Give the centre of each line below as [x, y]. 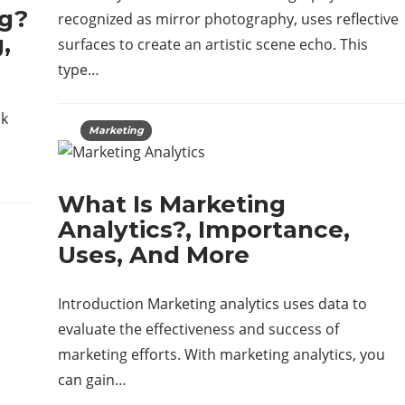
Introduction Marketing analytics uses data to [212, 304]
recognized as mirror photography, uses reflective [228, 19]
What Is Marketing [172, 204]
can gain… [92, 380]
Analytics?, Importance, [204, 230]
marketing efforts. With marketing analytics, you [221, 354]
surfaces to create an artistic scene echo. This [213, 45]
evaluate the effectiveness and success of [198, 329]
